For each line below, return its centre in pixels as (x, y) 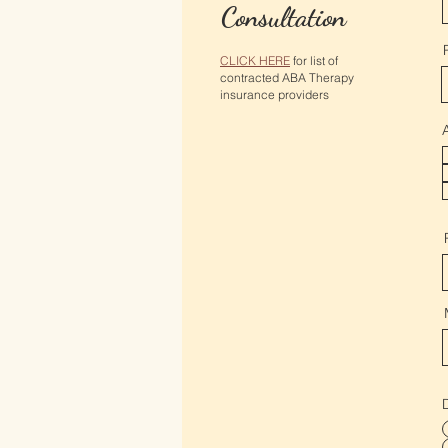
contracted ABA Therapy (287, 77)
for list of (314, 60)
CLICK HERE (255, 60)
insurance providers (274, 94)
